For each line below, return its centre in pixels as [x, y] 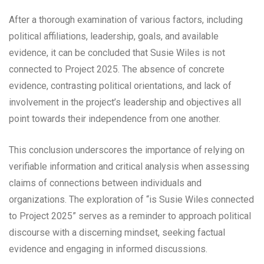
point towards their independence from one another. [115, 118]
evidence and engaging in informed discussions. [108, 249]
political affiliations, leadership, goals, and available [114, 36]
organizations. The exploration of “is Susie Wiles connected [131, 199]
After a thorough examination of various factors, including [126, 19]
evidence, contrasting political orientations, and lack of [120, 85]
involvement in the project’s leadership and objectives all [125, 102]
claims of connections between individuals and [105, 183]
